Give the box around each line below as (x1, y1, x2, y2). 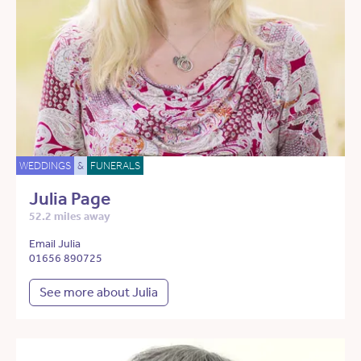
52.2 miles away (29, 210, 110, 224)
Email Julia (29, 237, 81, 251)
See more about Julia (39, 284, 158, 301)
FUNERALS (90, 160, 140, 172)
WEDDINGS (19, 160, 71, 172)
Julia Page (29, 188, 110, 210)
